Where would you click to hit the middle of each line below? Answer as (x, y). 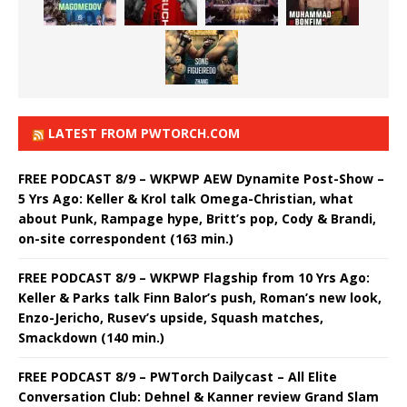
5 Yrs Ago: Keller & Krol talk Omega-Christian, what (186, 199)
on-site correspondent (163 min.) (126, 239)
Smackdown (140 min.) (91, 338)
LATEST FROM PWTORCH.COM (144, 134)
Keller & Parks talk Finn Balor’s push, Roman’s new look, (200, 298)
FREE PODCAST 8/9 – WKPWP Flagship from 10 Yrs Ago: (194, 278)
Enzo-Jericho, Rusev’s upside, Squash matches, (171, 318)
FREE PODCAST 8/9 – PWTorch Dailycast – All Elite (178, 377)
